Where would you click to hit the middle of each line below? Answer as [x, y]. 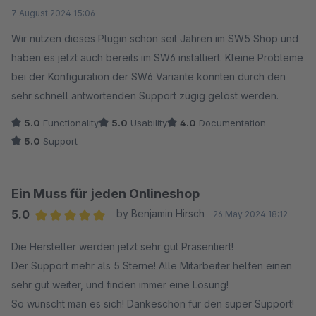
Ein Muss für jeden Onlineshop [105, 194]
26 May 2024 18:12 [250, 214]
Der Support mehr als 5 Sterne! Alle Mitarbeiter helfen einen [152, 266]
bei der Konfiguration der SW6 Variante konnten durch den [148, 77]
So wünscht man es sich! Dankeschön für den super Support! [153, 304]
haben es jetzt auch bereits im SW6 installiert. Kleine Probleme [118, 58]
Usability [147, 123]
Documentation [231, 123]
